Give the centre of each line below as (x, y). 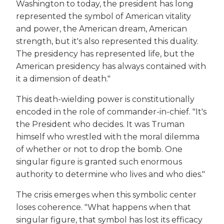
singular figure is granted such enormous (99, 161)
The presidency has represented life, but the (105, 53)
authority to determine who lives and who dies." (110, 174)
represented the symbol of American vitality (103, 16)
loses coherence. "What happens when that (103, 207)
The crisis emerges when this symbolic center (106, 194)
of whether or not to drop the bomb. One (99, 149)
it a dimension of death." (63, 78)
